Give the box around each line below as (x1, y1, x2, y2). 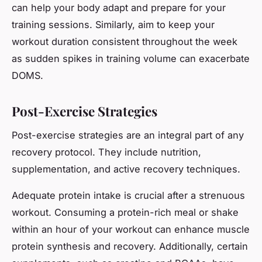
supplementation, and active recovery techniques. (12, 163, 240, 175)
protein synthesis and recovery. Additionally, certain (12, 240, 248, 253)
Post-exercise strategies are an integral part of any (12, 129, 244, 142)
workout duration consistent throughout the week (12, 36, 237, 48)
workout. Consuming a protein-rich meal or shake (12, 206, 239, 219)
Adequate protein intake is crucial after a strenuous (12, 189, 245, 202)
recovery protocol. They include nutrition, (12, 146, 201, 158)
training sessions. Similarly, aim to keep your (12, 19, 215, 31)
